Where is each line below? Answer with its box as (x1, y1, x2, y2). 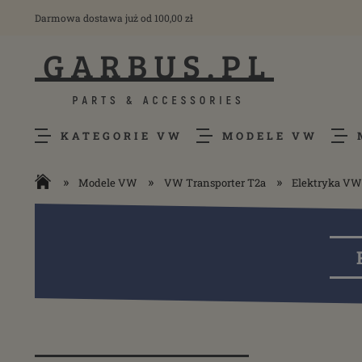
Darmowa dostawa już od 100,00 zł (35, 11, 193, 24)
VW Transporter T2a (163, 175, 266, 190)
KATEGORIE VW (61, 128, 183, 143)
